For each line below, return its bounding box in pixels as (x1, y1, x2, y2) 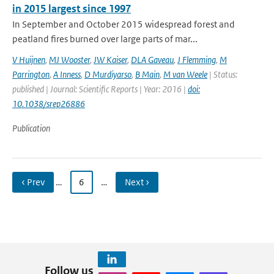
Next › (125, 176, 149, 188)
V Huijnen (12, 54, 45, 65)
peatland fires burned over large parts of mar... (12, 33, 198, 45)
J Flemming (177, 54, 216, 65)
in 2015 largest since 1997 (12, 2, 131, 15)
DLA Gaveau (131, 54, 174, 65)
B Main (135, 68, 160, 80)
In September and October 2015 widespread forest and (12, 18, 235, 30)
